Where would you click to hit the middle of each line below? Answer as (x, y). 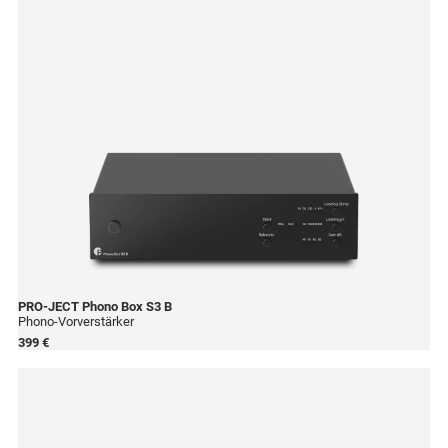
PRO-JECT (48, 307)
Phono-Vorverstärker (76, 322)
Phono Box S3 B (125, 307)
